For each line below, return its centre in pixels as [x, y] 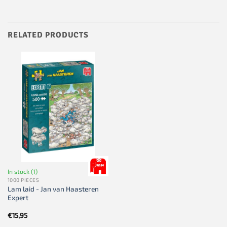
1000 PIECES [23, 180]
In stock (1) [22, 172]
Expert [18, 198]
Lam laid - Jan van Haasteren [53, 189]
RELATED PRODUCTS [48, 35]
